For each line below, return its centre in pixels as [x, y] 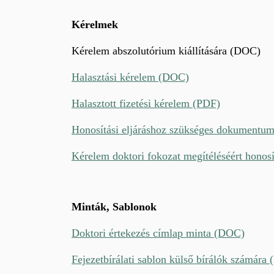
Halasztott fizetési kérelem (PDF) [146, 103]
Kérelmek [95, 24]
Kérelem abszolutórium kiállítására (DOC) [166, 50]
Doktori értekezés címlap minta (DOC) [158, 233]
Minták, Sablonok [114, 206]
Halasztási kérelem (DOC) [130, 77]
